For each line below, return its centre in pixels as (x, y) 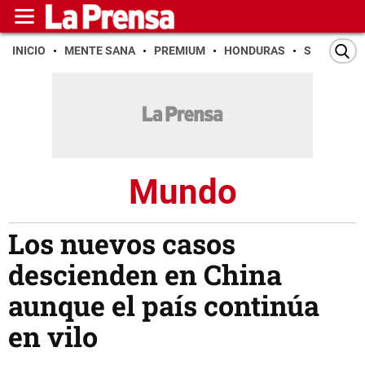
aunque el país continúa (164, 306)
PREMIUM (180, 51)
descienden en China (145, 275)
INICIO (29, 51)
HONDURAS (255, 51)
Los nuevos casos (122, 244)
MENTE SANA (100, 51)
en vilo (53, 336)
